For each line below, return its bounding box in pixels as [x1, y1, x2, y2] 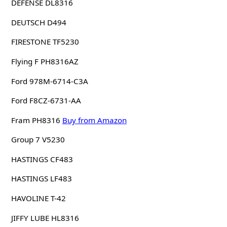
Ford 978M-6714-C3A [11, 75, 88, 86]
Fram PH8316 [11, 115, 60, 125]
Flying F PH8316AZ [11, 56, 79, 66]
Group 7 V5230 [11, 134, 65, 145]
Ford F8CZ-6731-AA [11, 95, 81, 106]
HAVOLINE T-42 [11, 193, 66, 204]
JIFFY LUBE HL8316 [11, 212, 79, 223]
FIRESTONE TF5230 [11, 36, 79, 47]
